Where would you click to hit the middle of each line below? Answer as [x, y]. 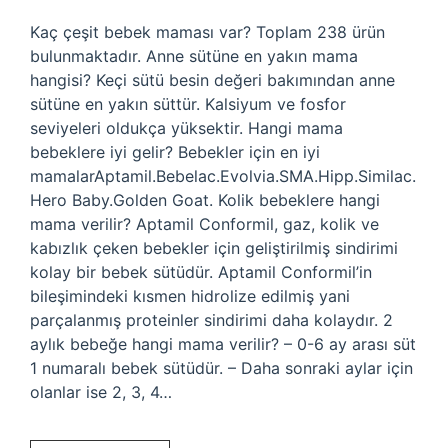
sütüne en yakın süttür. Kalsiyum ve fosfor [188, 104]
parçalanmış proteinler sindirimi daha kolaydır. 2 [211, 320]
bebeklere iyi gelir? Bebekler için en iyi [175, 152]
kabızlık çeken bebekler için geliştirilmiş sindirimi [214, 248]
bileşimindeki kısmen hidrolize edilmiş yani [190, 296]
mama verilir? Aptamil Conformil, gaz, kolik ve [204, 224]
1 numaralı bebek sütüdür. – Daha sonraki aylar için [221, 368]
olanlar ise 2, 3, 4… [101, 392]
